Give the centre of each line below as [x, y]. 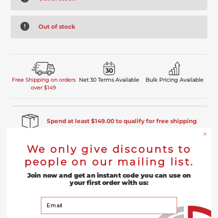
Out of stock [57, 27]
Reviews [109, 183]
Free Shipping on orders [43, 80]
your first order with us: [109, 183]
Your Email [56, 200]
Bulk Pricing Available [175, 80]
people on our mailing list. [109, 162]
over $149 [44, 87]
